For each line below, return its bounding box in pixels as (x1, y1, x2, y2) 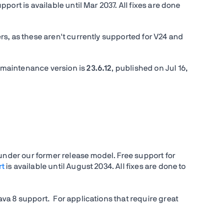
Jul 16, (165, 64, 188, 72)
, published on (111, 64, 165, 72)
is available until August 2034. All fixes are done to (4, 163, 186, 170)
